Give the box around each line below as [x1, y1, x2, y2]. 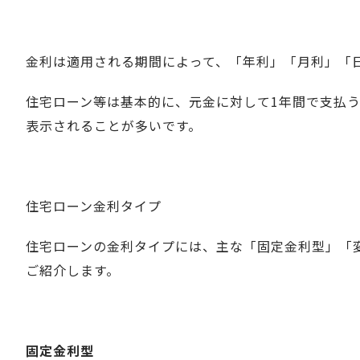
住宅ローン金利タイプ [26, 195, 162, 215]
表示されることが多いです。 [26, 115, 202, 135]
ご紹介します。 [26, 260, 120, 280]
